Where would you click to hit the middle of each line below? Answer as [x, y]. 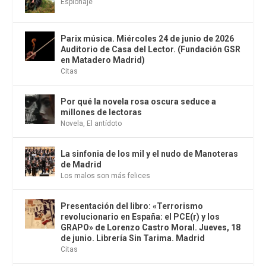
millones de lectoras [102, 113]
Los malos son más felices [106, 176]
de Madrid [81, 165]
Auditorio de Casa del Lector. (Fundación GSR [151, 50]
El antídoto [104, 124]
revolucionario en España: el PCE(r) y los [140, 217]
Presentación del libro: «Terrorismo [132, 206]
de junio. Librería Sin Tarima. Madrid [133, 238]
